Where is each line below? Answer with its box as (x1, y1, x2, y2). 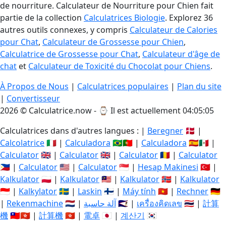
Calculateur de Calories (130, 24, 217, 35)
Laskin (78, 186, 102, 197)
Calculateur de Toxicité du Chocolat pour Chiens (28, 61, 210, 72)
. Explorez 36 (165, 12, 213, 23)
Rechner (177, 186, 208, 197)
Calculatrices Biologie (84, 12, 165, 23)
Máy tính (123, 186, 156, 197)
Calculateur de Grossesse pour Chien (42, 36, 184, 47)
